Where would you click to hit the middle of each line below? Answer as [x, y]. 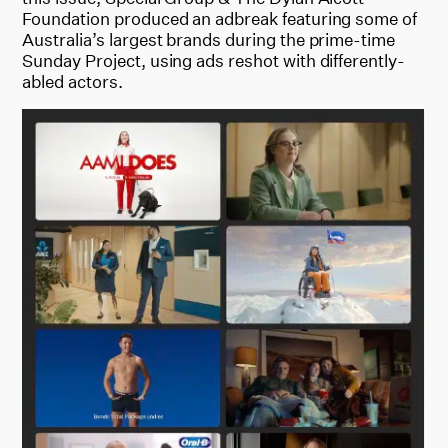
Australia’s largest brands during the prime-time [209, 39]
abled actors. [72, 81]
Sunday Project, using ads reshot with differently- [213, 60]
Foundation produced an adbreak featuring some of [220, 18]
